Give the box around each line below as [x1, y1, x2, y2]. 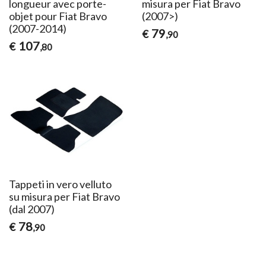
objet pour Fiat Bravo [9, 9, 107, 23]
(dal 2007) [9, 202, 55, 216]
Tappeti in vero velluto [9, 177, 112, 191]
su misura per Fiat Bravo [9, 189, 121, 203]
